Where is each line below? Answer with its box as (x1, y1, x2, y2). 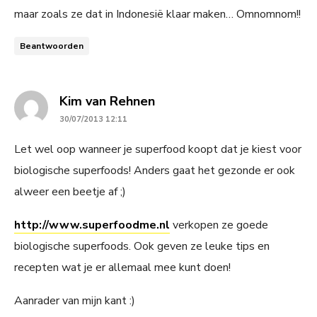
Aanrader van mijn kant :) (14, 292, 135, 309)
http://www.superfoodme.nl (14, 217, 170, 233)
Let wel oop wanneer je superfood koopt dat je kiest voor (14, 141, 301, 157)
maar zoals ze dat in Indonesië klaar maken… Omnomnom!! (14, 6, 301, 22)
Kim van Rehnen (59, 92, 155, 110)
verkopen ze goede (170, 217, 268, 233)
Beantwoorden (20, 40, 83, 52)
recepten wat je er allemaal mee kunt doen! (14, 259, 231, 275)
